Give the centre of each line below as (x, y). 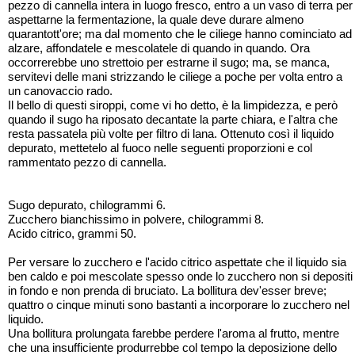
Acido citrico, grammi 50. (72, 233)
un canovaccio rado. (60, 91)
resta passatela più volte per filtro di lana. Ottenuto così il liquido (171, 134)
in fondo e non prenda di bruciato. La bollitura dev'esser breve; (167, 290)
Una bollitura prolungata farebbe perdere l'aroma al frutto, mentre (174, 333)
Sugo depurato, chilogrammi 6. (87, 205)
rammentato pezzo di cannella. (87, 162)
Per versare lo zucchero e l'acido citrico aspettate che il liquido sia (177, 262)
